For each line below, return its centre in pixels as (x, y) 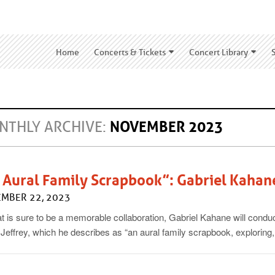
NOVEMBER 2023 (166, 127)
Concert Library (219, 52)
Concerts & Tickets (130, 52)
